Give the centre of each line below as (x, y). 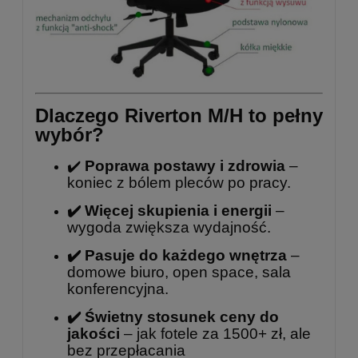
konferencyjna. (118, 289)
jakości (93, 334)
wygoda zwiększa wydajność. (169, 228)
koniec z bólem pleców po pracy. (179, 183)
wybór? (70, 135)
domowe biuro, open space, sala (179, 272)
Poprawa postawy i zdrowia (185, 166)
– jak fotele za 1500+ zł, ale (215, 334)
